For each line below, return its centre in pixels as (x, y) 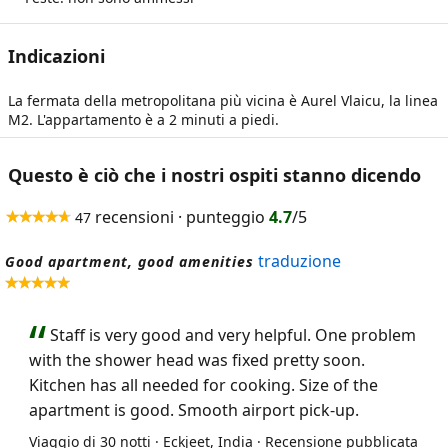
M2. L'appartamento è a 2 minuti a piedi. (143, 119)
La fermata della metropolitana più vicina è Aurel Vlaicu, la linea (223, 100)
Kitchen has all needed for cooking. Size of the (203, 385)
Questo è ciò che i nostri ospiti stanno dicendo (214, 175)
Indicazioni (56, 56)
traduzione (299, 261)
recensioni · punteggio (180, 217)
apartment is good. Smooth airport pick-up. (194, 410)
